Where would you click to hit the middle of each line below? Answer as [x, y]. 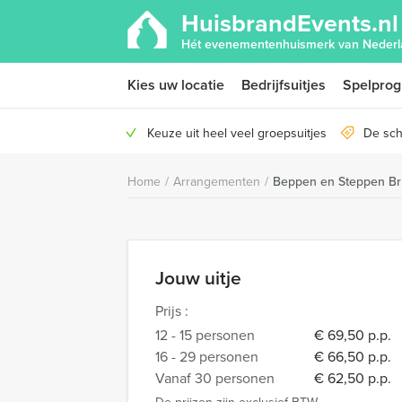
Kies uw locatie [176, 85]
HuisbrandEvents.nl [290, 23]
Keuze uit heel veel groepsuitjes [237, 133]
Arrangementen [217, 182]
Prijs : [172, 311]
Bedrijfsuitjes [284, 85]
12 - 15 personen [205, 335]
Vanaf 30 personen [215, 378]
